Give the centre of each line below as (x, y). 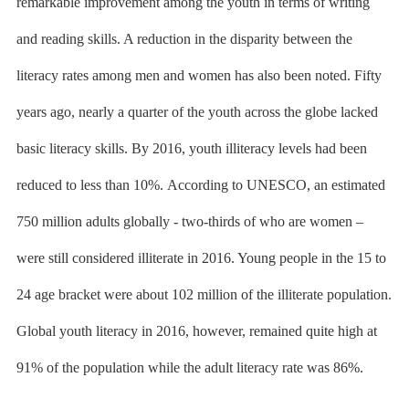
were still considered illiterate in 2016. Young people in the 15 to (201, 258)
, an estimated (346, 185)
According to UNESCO (236, 185)
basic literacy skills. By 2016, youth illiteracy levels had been (191, 148)
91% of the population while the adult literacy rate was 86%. (189, 367)
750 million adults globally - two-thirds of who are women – (189, 221)
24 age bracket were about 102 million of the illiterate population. (204, 294)
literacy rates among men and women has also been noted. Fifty (199, 75)
